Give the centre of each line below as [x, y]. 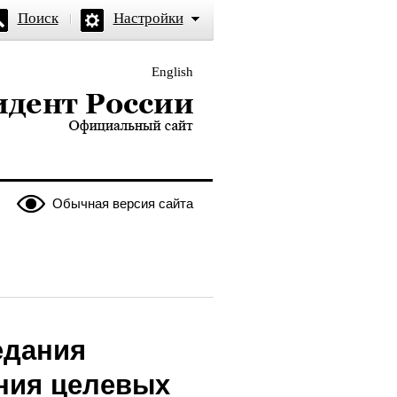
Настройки [148, 18]
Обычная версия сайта [122, 203]
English [172, 72]
